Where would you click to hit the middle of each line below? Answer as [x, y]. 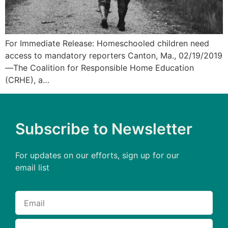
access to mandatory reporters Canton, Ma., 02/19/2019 [114, 56]
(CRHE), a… [27, 80]
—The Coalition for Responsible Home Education [99, 68]
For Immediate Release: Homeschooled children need [107, 44]
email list [32, 167]
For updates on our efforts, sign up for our [97, 155]
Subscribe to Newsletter [104, 129]
